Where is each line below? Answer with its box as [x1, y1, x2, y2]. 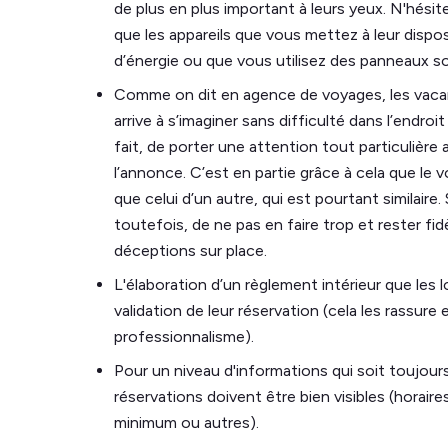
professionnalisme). [114, 327, 254, 346]
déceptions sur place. [114, 241, 267, 260]
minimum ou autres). [114, 413, 259, 432]
